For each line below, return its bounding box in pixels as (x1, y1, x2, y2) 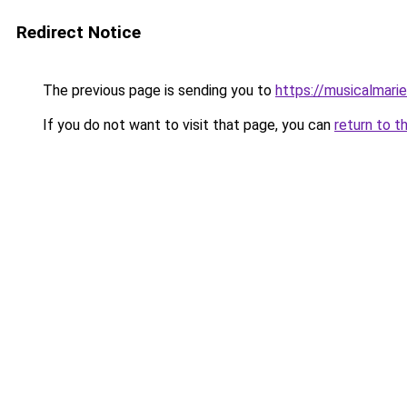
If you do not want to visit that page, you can (39, 116, 334, 134)
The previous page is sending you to (39, 82, 275, 99)
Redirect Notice (16, 22, 141, 43)
